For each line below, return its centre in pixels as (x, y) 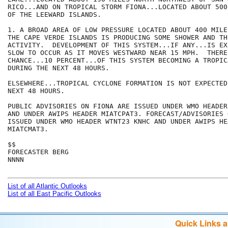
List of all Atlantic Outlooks (47, 186)
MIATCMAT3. (28, 129)
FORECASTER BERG (38, 152)
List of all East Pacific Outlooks (54, 194)
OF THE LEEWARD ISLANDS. (56, 15)
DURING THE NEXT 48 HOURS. (59, 68)
